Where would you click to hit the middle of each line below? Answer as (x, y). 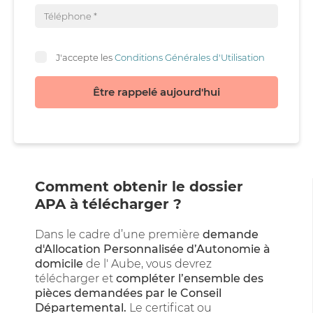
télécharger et (75, 278)
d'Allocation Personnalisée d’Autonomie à (153, 249)
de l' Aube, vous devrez (147, 264)
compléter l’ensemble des (190, 278)
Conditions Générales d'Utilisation (190, 57)
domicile (59, 264)
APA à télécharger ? (108, 204)
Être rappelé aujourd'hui (156, 92)
